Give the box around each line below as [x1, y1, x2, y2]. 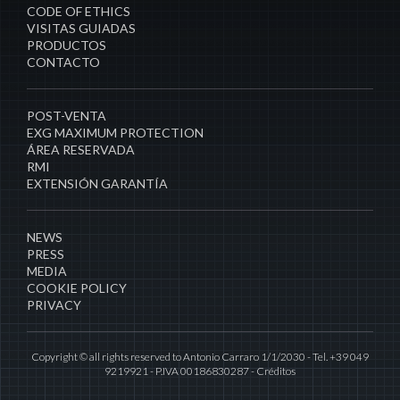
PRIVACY [27, 296, 81, 312]
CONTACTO [27, 54, 100, 70]
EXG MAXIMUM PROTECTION [27, 124, 204, 140]
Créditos [256, 363, 296, 378]
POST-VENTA [27, 107, 106, 123]
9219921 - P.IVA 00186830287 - [104, 363, 256, 378]
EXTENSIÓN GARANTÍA [27, 175, 168, 191]
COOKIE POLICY [27, 279, 127, 296]
